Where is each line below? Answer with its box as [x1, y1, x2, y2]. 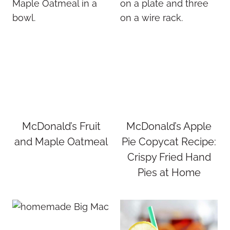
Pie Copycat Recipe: [122, 136, 216, 148]
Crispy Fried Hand [127, 151, 211, 163]
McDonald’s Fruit [22, 120, 101, 132]
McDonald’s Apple [126, 120, 212, 132]
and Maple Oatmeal [14, 136, 108, 148]
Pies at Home [137, 166, 201, 179]
